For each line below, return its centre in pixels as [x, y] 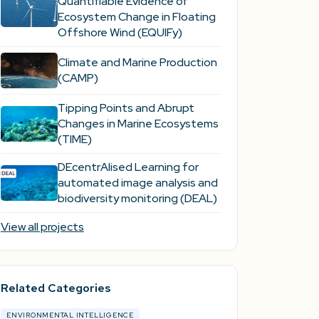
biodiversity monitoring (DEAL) [137, 198]
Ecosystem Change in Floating [136, 16]
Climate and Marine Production [137, 62]
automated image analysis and [137, 182]
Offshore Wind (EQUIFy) [120, 32]
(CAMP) [78, 78]
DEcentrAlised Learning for [128, 167]
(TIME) [74, 139]
